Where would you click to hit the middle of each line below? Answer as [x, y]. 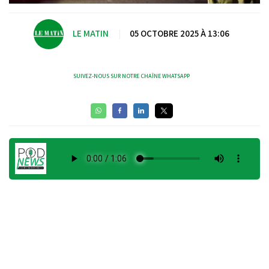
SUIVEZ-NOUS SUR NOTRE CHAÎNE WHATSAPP [131, 76]
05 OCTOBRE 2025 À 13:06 [180, 34]
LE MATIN [91, 34]
